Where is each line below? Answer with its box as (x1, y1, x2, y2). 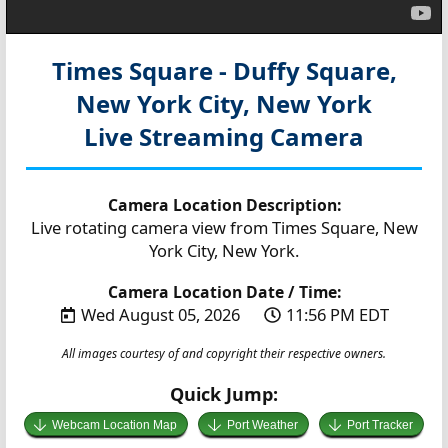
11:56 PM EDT (285, 303, 389, 327)
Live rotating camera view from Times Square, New (30, 216, 418, 240)
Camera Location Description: (107, 194, 341, 217)
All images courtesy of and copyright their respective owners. (62, 345, 386, 363)
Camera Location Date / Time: (107, 281, 341, 304)
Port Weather (226, 418, 298, 433)
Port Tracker (347, 418, 414, 433)
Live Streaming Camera (84, 120, 364, 154)
